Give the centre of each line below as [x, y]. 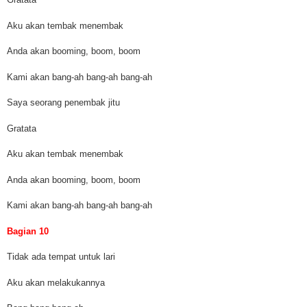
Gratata [22, 128]
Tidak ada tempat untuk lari [61, 257]
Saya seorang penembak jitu [63, 103]
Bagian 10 [28, 231]
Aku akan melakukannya [56, 282]
